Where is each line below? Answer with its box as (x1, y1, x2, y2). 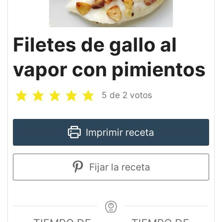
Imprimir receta (83, 126, 154, 138)
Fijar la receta (87, 161, 151, 173)
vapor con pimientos (13, 57, 206, 81)
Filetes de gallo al (13, 32, 177, 56)
